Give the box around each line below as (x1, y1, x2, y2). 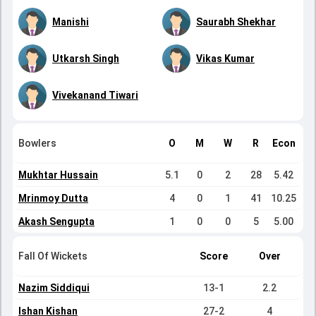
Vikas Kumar (196, 53, 255, 64)
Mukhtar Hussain (18, 169, 98, 181)
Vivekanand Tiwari (52, 90, 138, 101)
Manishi (52, 16, 89, 28)
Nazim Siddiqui (18, 282, 90, 293)
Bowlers (18, 138, 56, 149)
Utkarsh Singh (52, 53, 119, 64)
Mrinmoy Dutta (18, 193, 88, 204)
